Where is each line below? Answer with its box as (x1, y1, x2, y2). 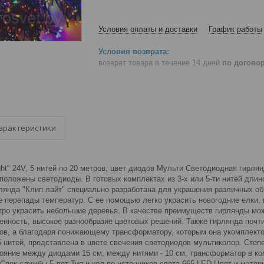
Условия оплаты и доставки (98, 25, 197, 34)
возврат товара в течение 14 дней (98, 58, 222, 67)
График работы (209, 25, 262, 34)
